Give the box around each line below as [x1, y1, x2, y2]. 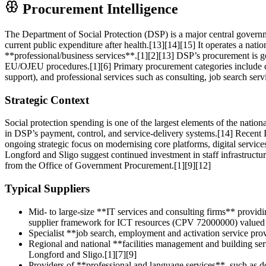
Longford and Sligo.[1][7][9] [28, 249, 137, 259]
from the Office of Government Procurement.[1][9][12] [5, 160, 211, 171]
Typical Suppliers [5, 182, 90, 195]
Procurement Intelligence [19, 1, 178, 17]
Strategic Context [5, 93, 89, 106]
